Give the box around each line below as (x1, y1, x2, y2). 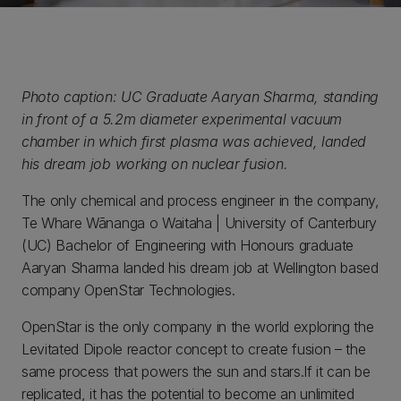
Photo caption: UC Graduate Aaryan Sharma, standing (21, 88, 379, 106)
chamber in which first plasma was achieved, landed (21, 132, 366, 150)
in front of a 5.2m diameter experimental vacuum (21, 110, 342, 128)
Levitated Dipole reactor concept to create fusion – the (21, 340, 366, 358)
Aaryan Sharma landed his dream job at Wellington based (21, 259, 379, 277)
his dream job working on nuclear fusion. (21, 155, 292, 173)
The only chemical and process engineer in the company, (21, 192, 380, 209)
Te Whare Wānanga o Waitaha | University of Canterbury (21, 214, 378, 232)
